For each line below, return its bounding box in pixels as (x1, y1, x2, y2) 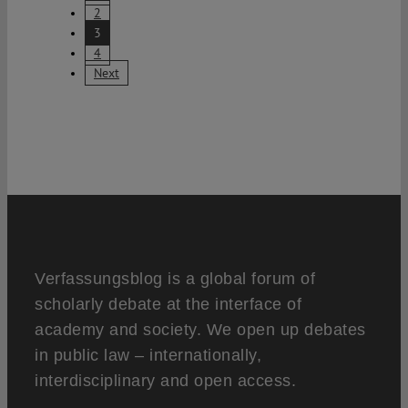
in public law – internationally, (35, 345, 261, 364)
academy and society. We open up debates (35, 320, 366, 339)
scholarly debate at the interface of (35, 294, 301, 313)
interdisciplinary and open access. (35, 371, 296, 390)
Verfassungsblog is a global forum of (35, 269, 315, 288)
